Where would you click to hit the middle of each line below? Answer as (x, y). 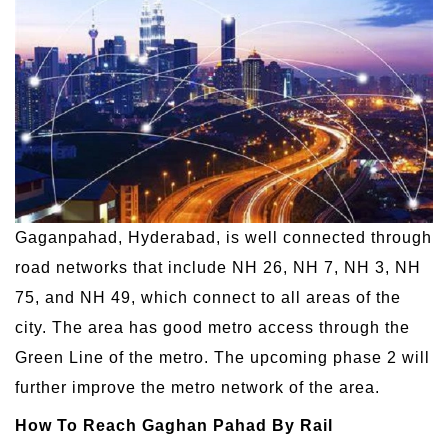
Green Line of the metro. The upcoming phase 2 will (222, 357)
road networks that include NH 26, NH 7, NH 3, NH (218, 267)
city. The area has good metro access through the (212, 327)
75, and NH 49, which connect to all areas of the (208, 297)
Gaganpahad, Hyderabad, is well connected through (223, 237)
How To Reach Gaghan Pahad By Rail (174, 425)
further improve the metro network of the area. (197, 387)
